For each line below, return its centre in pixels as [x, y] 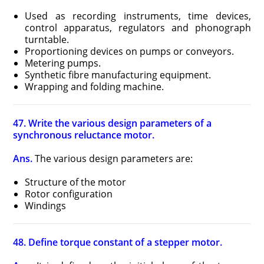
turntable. [47, 39]
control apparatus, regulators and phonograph [138, 28]
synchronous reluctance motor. [84, 135]
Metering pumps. [63, 63]
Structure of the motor [76, 182]
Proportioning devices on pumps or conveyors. [130, 51]
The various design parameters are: [113, 159]
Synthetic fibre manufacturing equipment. [118, 75]
